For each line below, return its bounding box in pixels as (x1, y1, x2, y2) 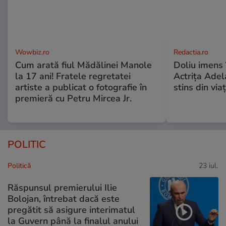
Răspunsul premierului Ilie (8, 181, 117, 194)
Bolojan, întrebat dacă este (8, 192, 120, 205)
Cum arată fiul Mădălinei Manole (15, 59, 152, 72)
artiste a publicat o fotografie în (15, 81, 147, 94)
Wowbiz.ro (15, 47, 49, 58)
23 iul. (199, 161, 218, 171)
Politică (8, 161, 31, 171)
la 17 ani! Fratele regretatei (15, 70, 131, 83)
